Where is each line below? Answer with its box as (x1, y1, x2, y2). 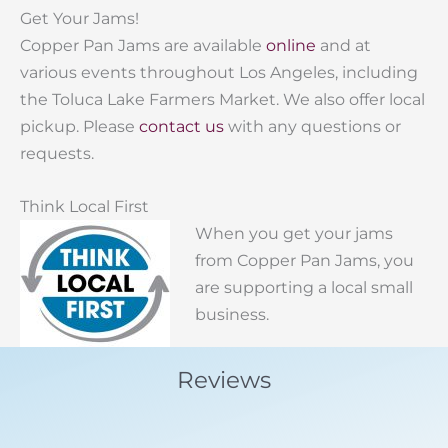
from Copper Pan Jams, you (194, 250, 414, 271)
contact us (139, 115, 224, 136)
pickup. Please (20, 115, 139, 136)
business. (194, 304, 269, 325)
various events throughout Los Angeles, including (20, 61, 418, 82)
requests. (20, 142, 94, 163)
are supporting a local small (194, 277, 413, 298)
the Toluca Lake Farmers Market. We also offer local (20, 88, 425, 109)
